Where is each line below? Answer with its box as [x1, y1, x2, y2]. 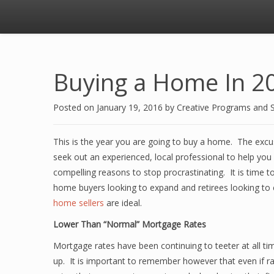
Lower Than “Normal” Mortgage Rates [53, 218, 206, 230]
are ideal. [104, 197, 142, 209]
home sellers [53, 197, 104, 209]
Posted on [53, 102, 97, 113]
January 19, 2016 [97, 102, 165, 113]
